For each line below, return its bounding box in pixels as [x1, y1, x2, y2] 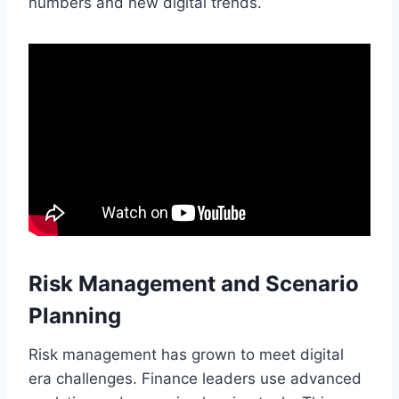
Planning [28, 302, 121, 329]
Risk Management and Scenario [28, 270, 359, 297]
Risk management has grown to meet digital [28, 345, 344, 363]
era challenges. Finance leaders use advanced [28, 369, 362, 387]
